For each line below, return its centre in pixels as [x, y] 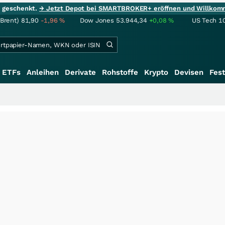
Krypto [156, 72]
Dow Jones [97, 20]
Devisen [189, 72]
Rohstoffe [120, 72]
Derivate [80, 72]
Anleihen [43, 72]
